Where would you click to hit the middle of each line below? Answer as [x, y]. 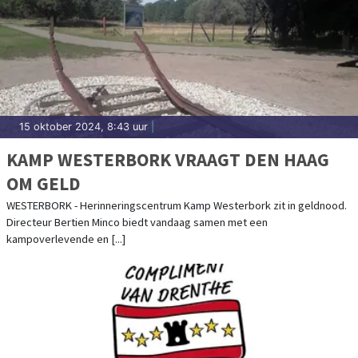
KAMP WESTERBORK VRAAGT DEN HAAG [168, 159]
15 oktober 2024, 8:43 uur [84, 126]
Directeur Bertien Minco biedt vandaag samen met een [137, 222]
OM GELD [44, 183]
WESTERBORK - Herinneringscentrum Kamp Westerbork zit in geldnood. [177, 205]
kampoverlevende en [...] [66, 239]
